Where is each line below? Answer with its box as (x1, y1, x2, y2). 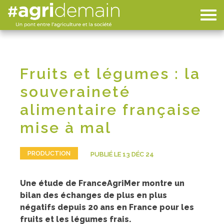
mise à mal (20, 119, 111, 137)
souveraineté (20, 83, 130, 101)
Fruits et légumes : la (20, 65, 200, 83)
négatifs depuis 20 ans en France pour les (20, 202, 194, 212)
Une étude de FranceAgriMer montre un (20, 178, 184, 188)
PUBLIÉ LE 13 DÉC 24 (90, 150, 154, 158)
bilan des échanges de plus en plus (20, 190, 167, 200)
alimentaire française (20, 101, 201, 119)
